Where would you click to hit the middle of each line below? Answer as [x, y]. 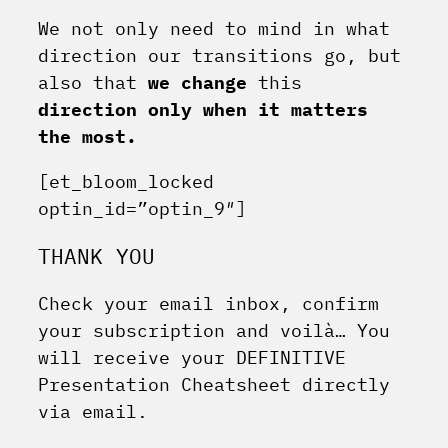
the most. [87, 137]
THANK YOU [96, 255]
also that [93, 83]
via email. [93, 412]
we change [203, 83]
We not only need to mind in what [214, 29]
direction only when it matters [203, 110]
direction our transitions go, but [219, 56]
